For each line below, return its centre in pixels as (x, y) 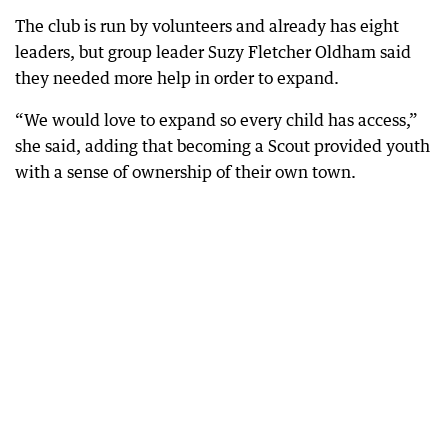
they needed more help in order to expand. (177, 78)
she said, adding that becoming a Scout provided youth (222, 146)
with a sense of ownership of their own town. (185, 172)
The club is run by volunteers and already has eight (207, 26)
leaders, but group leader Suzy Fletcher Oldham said (213, 52)
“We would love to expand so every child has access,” (216, 120)
